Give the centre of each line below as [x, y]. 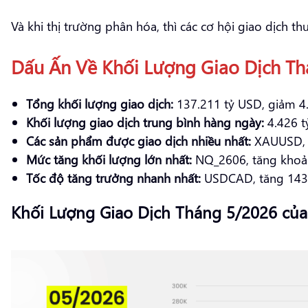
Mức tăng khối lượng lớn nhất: [109, 159]
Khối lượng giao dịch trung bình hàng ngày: [145, 122]
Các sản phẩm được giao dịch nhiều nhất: [139, 140]
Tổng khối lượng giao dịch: [100, 103]
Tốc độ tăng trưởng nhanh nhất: [113, 177]
